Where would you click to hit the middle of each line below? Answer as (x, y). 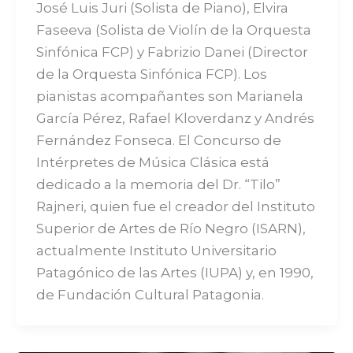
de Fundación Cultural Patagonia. (150, 294)
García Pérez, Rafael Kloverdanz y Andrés (175, 118)
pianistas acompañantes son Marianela (169, 96)
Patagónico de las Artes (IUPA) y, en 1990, (175, 272)
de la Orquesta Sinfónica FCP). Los (151, 74)
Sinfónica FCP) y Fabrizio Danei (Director (172, 52)
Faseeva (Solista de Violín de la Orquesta (173, 30)
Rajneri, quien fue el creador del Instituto (175, 206)
